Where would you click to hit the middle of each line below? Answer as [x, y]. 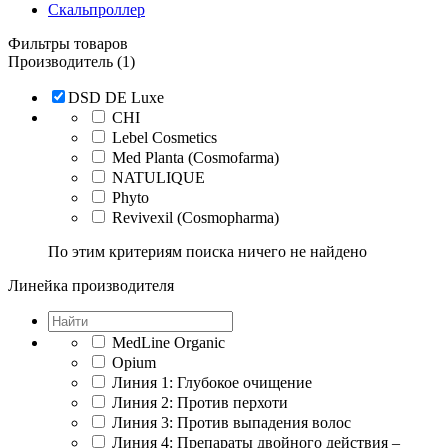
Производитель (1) [71, 61]
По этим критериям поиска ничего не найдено [207, 251]
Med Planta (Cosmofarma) [195, 157]
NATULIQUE [158, 177]
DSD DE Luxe [116, 97]
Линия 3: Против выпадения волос [231, 422]
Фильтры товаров [68, 43]
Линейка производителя [91, 285]
